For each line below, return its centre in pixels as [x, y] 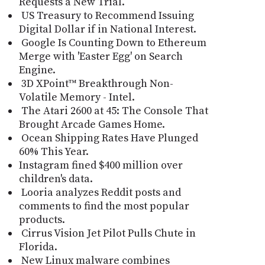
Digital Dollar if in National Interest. [107, 29]
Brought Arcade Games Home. [92, 124]
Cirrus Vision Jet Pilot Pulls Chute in [107, 233]
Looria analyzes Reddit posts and [100, 192]
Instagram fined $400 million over [101, 165]
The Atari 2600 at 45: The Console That [113, 111]
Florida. [38, 247]
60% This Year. [54, 151]
